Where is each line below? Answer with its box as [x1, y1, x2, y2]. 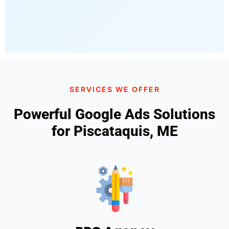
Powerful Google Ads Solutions [14, 105, 215, 123]
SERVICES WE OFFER [69, 84, 160, 94]
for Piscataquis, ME [51, 122, 178, 140]
